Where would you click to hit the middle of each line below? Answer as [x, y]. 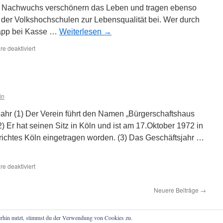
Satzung [46, 174]
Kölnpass [48, 56]
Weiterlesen [81, 32]
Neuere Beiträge [177, 190]
